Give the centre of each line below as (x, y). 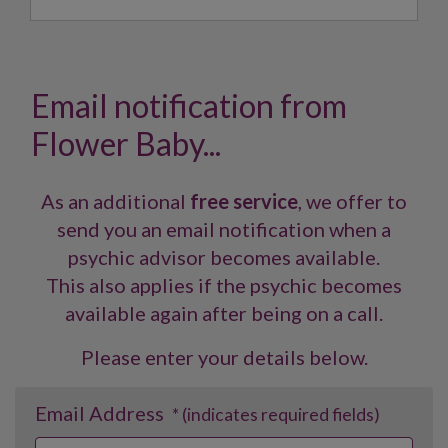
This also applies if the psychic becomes (224, 285)
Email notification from (189, 105)
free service (244, 201)
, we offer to (352, 201)
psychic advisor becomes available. (224, 257)
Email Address (101, 413)
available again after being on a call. (224, 313)
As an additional (115, 201)
